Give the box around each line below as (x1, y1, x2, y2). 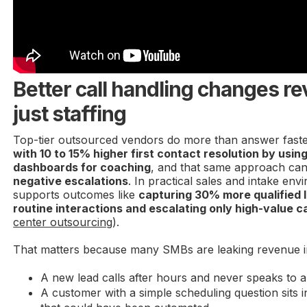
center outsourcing (13, 214, 113, 229)
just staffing (13, 101, 127, 126)
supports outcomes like (13, 187, 139, 201)
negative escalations (13, 173, 129, 188)
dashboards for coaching (13, 160, 151, 174)
